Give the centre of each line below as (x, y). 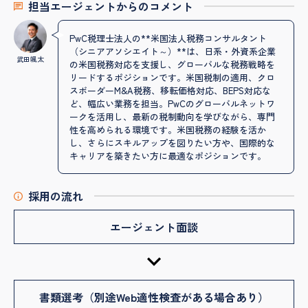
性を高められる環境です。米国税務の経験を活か (168, 130)
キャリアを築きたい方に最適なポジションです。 (168, 156)
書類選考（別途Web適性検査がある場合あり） (154, 297)
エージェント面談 (154, 227)
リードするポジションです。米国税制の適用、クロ (172, 78)
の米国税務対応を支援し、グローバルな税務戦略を (172, 65)
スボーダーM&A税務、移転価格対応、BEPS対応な (170, 91)
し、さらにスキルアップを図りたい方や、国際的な (172, 143)
